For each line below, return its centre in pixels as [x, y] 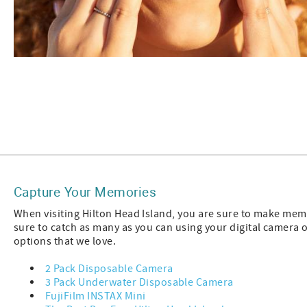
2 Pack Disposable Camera [109, 269]
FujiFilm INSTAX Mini [97, 296]
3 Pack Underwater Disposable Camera [139, 283]
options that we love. [66, 242]
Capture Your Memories [85, 192]
